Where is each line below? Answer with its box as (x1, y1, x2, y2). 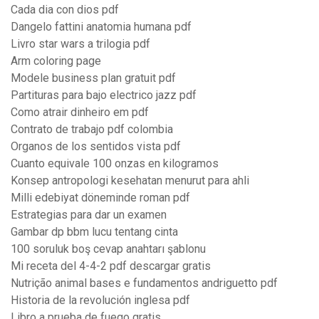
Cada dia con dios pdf (11, 3, 119, 17)
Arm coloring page (11, 54, 101, 68)
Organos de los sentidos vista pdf (11, 140, 181, 154)
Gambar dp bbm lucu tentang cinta (11, 225, 178, 239)
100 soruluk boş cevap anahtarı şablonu (11, 242, 206, 256)
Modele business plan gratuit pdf (11, 71, 176, 85)
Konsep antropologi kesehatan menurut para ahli (11, 174, 249, 188)
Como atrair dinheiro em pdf (11, 105, 149, 120)
